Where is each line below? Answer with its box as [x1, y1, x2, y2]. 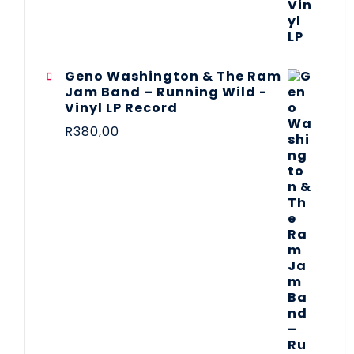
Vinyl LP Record [65, 98, 178, 117]
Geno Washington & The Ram [65, 66, 281, 85]
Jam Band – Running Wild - [65, 82, 267, 101]
